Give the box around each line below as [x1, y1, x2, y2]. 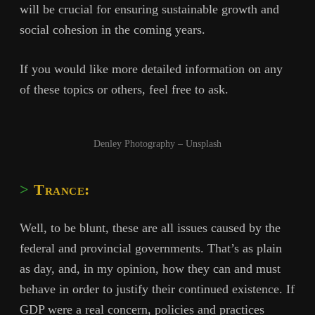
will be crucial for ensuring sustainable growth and [20, 1, 279, 16]
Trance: [34, 181, 90, 198]
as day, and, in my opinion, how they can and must [20, 261, 281, 276]
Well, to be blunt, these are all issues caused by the [20, 220, 281, 235]
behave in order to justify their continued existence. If [20, 281, 295, 296]
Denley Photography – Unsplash [94, 137, 221, 149]
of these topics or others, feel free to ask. [20, 82, 229, 97]
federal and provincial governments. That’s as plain [20, 240, 282, 255]
